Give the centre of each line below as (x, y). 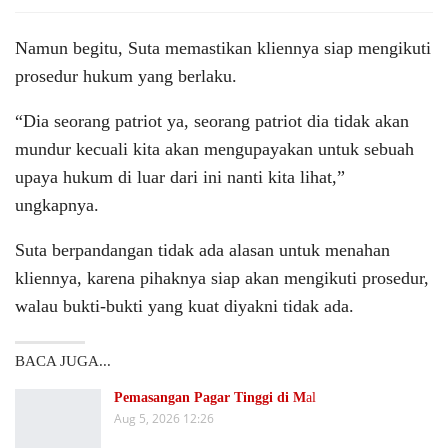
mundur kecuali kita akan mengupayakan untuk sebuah (214, 149)
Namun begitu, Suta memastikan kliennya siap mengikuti (223, 48)
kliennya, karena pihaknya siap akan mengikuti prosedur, (222, 278)
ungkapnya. (57, 205)
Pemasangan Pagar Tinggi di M (210, 398)
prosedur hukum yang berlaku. (126, 76)
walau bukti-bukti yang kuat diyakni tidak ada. (184, 306)
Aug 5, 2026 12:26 (164, 419)
